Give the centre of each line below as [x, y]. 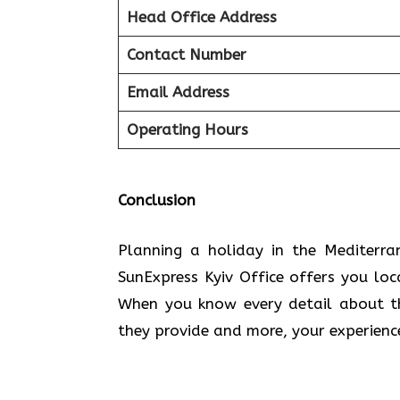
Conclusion [157, 200]
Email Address [178, 92]
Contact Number [186, 54]
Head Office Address [201, 17]
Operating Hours [187, 129]
